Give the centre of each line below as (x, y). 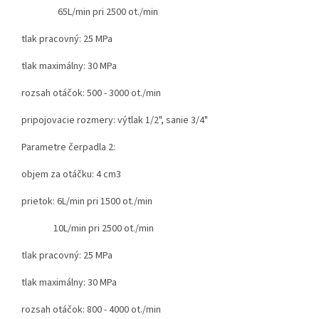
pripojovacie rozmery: (69, 120)
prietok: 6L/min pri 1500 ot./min (99, 201)
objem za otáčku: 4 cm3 (71, 174)
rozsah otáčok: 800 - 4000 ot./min (91, 309)
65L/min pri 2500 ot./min (91, 12)
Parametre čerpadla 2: (68, 147)
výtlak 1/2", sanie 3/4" (163, 120)
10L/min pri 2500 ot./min (89, 228)
